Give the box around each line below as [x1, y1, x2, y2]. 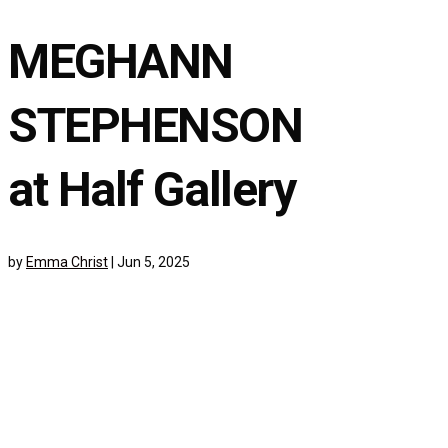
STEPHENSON [8, 97, 303, 155]
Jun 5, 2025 [117, 254, 190, 271]
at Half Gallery [8, 161, 296, 219]
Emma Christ [26, 254, 108, 271]
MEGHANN [8, 33, 233, 91]
